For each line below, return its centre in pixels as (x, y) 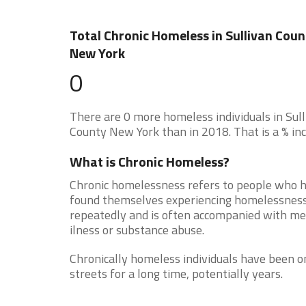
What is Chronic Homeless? (150, 162)
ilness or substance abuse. (137, 230)
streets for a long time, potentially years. (176, 274)
